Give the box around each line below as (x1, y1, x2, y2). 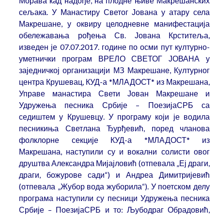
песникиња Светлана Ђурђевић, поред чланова (19, 124, 210, 133)
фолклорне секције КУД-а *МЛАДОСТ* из (19, 135, 210, 145)
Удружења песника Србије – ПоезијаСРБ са (19, 100, 210, 110)
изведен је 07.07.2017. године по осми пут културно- (19, 42, 210, 52)
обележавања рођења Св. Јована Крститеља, (19, 31, 210, 40)
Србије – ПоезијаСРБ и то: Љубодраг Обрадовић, (19, 205, 210, 215)
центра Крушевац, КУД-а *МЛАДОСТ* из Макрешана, (19, 77, 210, 87)
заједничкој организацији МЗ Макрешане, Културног (19, 65, 210, 75)
